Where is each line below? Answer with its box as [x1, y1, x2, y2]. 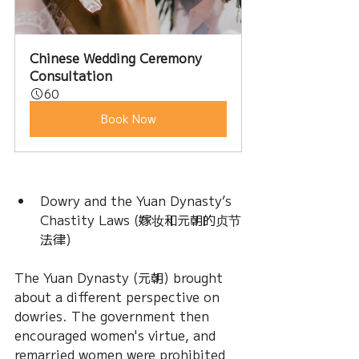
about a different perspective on [14, 287, 224, 307]
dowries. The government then [14, 306, 213, 326]
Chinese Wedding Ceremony [30, 48, 206, 68]
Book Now [100, 111, 156, 127]
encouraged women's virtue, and [14, 325, 220, 345]
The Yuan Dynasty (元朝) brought [14, 268, 227, 288]
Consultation [30, 66, 112, 86]
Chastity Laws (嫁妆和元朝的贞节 [40, 210, 241, 230]
